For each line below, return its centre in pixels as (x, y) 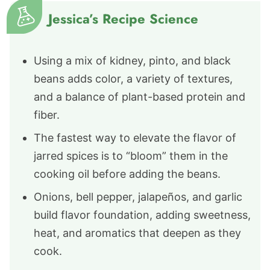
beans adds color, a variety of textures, (133, 79)
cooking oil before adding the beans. (127, 174)
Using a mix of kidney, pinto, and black (132, 61)
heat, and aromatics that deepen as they (137, 233)
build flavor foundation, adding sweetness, (142, 215)
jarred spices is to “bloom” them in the (131, 156)
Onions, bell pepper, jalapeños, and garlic (138, 197)
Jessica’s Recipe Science (123, 19)
